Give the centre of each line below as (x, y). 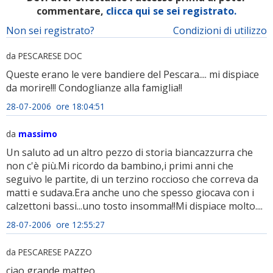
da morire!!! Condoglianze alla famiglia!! (94, 88)
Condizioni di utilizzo (220, 30)
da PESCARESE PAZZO (49, 252)
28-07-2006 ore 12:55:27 (55, 225)
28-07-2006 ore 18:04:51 (55, 106)
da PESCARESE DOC (44, 56)
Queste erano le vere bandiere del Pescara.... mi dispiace (133, 74)
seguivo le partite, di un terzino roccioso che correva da (132, 179)
